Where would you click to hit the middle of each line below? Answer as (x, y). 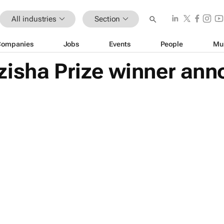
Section (107, 19)
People (171, 44)
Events (120, 44)
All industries (34, 19)
